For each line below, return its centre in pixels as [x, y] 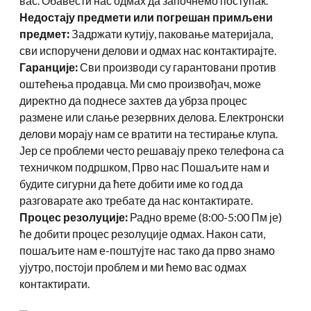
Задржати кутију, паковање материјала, [171, 33]
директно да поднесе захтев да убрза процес [133, 100]
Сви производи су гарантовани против [177, 67]
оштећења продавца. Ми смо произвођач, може [140, 83]
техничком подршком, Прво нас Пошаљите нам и [144, 167]
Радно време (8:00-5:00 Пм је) [205, 217]
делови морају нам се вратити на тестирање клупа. [149, 133]
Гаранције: [49, 67]
